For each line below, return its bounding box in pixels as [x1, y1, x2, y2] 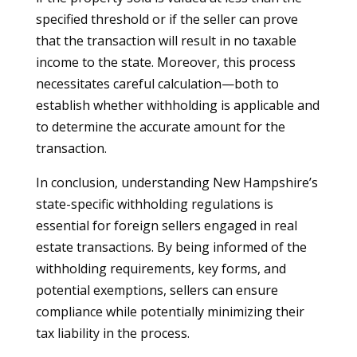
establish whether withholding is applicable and [35, 96, 320, 114]
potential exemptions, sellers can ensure [35, 281, 278, 299]
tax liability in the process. [35, 324, 190, 342]
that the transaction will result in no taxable [35, 32, 296, 49]
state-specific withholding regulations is [35, 195, 273, 213]
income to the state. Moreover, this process [35, 53, 296, 71]
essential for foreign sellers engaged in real [35, 217, 297, 234]
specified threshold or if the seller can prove [35, 10, 298, 28]
